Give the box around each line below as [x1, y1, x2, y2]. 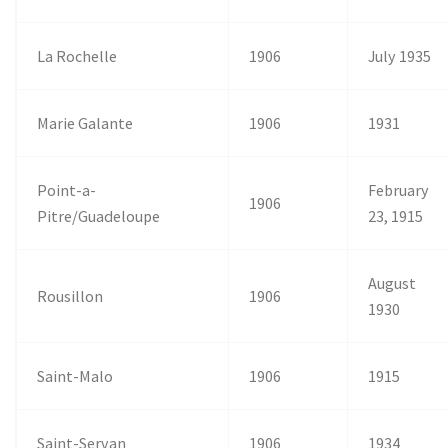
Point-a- [37, 179, 97, 200]
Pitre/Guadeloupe [37, 205, 161, 226]
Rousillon [37, 285, 104, 306]
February [368, 179, 430, 200]
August [368, 272, 417, 293]
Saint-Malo [37, 365, 114, 386]
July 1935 [368, 45, 432, 66]
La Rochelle [37, 45, 118, 66]
